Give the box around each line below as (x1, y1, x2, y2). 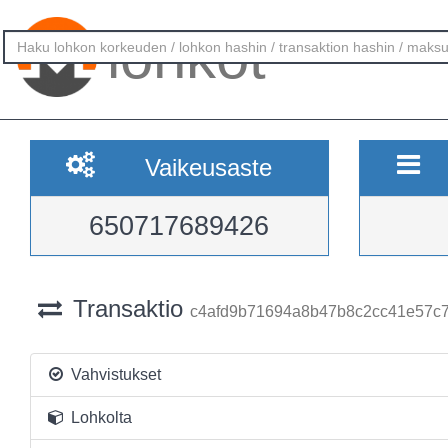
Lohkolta (66, 409, 132, 426)
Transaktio (65, 295, 190, 322)
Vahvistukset (66, 366, 161, 383)
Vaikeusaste (144, 154, 272, 181)
